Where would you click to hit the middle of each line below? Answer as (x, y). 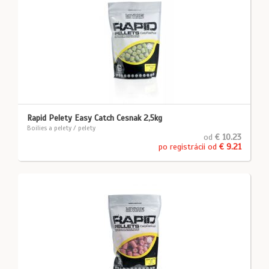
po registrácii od (189, 147)
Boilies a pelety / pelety (61, 128)
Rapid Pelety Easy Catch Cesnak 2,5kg (95, 118)
